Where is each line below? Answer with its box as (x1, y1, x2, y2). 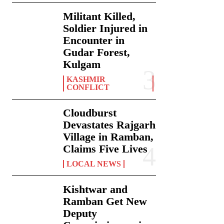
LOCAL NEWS (66, 159, 121, 168)
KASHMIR (66, 75, 106, 84)
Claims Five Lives (63, 142, 148, 155)
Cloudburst (63, 106, 117, 119)
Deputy (63, 207, 97, 220)
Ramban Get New (63, 195, 147, 208)
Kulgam (63, 58, 101, 71)
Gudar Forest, (63, 46, 130, 59)
